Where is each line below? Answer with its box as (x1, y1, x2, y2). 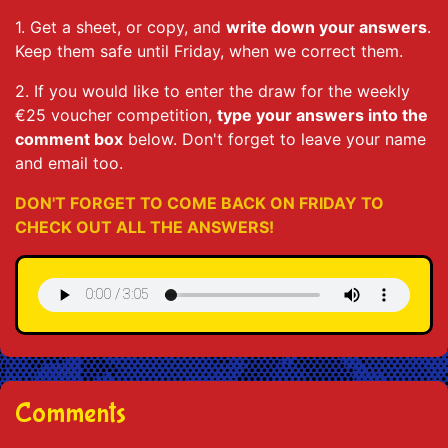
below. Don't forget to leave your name (123, 128, 426, 149)
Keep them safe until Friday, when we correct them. (15, 40, 403, 61)
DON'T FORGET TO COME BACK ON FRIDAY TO (15, 192, 384, 213)
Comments (15, 396, 126, 430)
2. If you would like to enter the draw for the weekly (15, 80, 410, 101)
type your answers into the (217, 104, 428, 125)
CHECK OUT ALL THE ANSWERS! (15, 216, 278, 237)
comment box (15, 128, 123, 149)
